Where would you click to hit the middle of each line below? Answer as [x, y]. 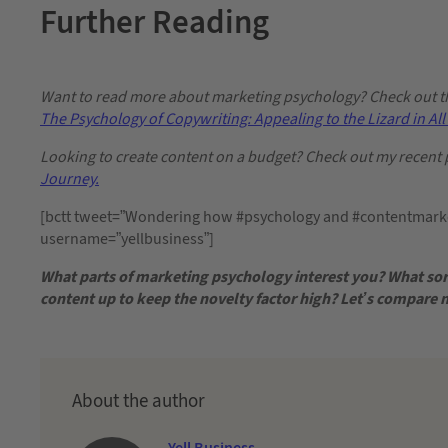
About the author [138, 401]
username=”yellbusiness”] [127, 238]
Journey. [69, 178]
